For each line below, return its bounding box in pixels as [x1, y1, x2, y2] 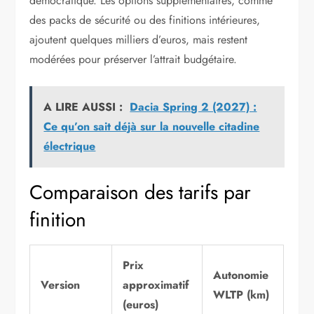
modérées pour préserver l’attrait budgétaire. [29, 50, 238, 67]
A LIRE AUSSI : [43, 98, 123, 115]
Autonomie [213, 266, 269, 283]
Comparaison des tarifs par [29, 177, 252, 207]
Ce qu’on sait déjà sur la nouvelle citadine [43, 118, 260, 135]
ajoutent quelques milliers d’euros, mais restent [29, 31, 248, 48]
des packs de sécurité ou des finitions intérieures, [29, 11, 261, 28]
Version [41, 276, 81, 293]
